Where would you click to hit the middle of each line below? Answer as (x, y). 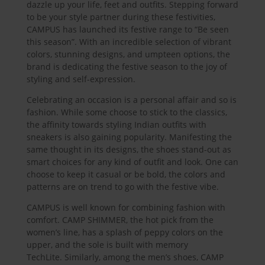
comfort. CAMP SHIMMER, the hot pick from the (120, 219)
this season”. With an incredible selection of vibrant (129, 41)
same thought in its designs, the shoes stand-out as (129, 149)
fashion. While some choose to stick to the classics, (127, 112)
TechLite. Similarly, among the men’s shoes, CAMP (125, 257)
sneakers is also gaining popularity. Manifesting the (129, 137)
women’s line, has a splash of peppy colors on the (125, 232)
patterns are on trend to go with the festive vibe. (122, 186)
